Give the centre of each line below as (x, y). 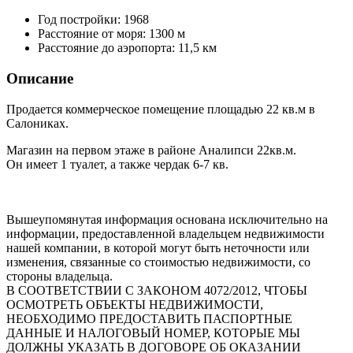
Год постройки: (81, 20)
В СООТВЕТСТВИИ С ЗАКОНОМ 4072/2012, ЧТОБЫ (157, 290)
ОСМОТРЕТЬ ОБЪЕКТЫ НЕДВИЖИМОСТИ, (135, 304)
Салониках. (37, 123)
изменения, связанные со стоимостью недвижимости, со (158, 262)
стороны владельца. (59, 276)
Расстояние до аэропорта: (108, 48)
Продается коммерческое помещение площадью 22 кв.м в (161, 109)
